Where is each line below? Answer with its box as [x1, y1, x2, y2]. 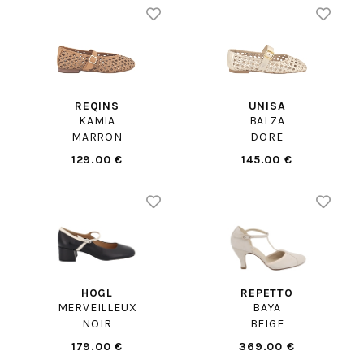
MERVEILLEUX [57, 300, 137, 314]
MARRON [71, 129, 123, 144]
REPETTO [240, 285, 293, 300]
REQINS [75, 98, 119, 113]
